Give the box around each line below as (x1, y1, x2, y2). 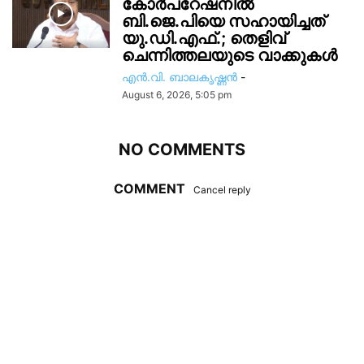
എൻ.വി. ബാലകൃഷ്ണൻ (122, 70, 237, 84)
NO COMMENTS (119, 140, 245, 159)
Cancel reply (193, 184, 251, 196)
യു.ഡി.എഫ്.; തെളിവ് (122, 28, 286, 48)
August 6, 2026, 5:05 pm (122, 89, 232, 101)
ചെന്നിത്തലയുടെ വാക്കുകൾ (122, 45, 337, 65)
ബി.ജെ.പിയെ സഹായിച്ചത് (122, 11, 325, 31)
